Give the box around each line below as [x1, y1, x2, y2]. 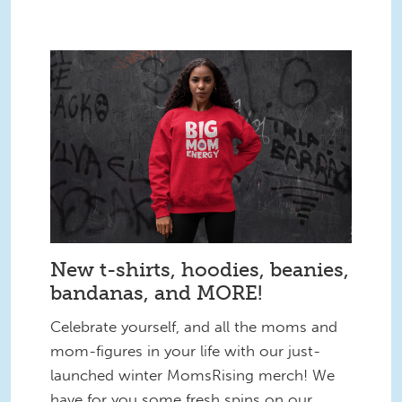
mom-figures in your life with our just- [50, 341, 320, 360]
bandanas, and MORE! [50, 280, 262, 305]
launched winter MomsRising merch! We [50, 365, 335, 384]
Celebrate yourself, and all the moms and [50, 317, 337, 336]
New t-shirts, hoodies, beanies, [50, 257, 349, 282]
